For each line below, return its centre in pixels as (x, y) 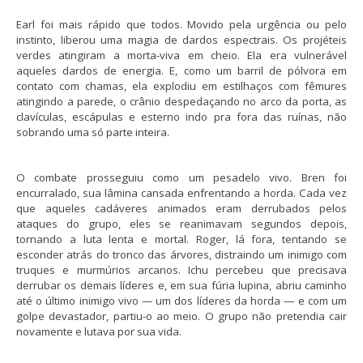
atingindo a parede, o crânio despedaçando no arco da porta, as (181, 102)
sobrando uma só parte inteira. (93, 132)
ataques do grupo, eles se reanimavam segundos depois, (181, 224)
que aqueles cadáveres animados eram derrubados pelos (181, 209)
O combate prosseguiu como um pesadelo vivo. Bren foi (181, 178)
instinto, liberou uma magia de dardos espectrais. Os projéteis (181, 40)
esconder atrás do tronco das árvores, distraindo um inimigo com (181, 255)
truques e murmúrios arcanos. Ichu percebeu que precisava (181, 270)
